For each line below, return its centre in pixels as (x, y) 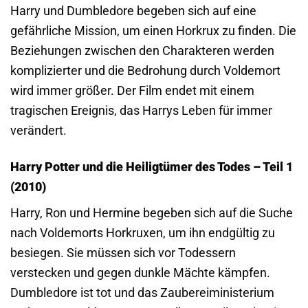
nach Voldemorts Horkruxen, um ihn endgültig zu (143, 233)
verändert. (38, 131)
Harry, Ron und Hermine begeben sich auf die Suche (152, 213)
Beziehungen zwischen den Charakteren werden (142, 51)
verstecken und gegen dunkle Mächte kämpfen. (140, 273)
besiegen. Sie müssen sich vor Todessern (123, 253)
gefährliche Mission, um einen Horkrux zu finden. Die (153, 31)
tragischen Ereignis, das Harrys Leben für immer (141, 111)
